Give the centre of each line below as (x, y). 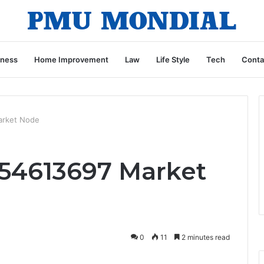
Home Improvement (71, 60)
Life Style (173, 60)
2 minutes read (205, 237)
